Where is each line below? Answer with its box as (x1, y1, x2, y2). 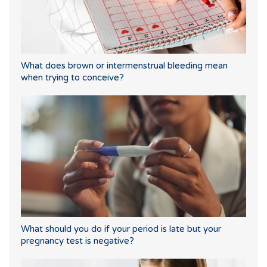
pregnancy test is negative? (21, 235, 134, 247)
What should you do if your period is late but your (21, 223, 221, 235)
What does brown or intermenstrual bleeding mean (21, 60, 228, 72)
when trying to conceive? (21, 72, 124, 83)
